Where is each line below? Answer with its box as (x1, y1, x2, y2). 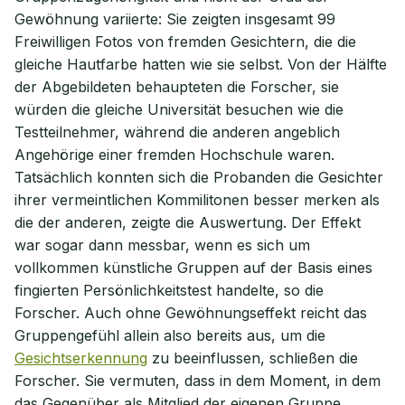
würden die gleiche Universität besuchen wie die (14, 100, 344, 118)
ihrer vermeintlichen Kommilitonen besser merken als (14, 191, 380, 209)
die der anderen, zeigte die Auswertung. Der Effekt (14, 213, 361, 231)
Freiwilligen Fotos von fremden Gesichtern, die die (14, 33, 356, 51)
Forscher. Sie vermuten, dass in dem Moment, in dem (14, 372, 381, 390)
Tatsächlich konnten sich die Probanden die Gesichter (14, 168, 383, 186)
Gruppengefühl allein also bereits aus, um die (14, 326, 325, 344)
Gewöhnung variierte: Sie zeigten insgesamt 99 (14, 10, 335, 28)
